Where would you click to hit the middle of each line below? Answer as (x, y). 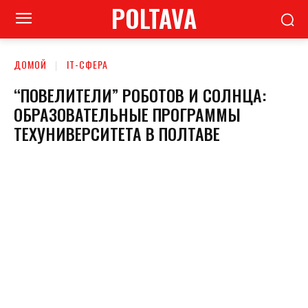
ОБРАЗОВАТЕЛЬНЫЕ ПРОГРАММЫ (127, 114)
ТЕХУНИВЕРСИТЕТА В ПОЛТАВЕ (117, 133)
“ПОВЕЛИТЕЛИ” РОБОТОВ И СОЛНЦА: (140, 95)
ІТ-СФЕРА (87, 64)
